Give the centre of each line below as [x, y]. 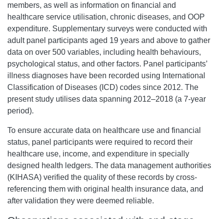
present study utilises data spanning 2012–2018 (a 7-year [107, 99]
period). [21, 110]
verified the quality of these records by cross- [120, 177]
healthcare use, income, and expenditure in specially [98, 153]
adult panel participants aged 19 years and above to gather [109, 40]
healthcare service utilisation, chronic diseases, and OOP [106, 17]
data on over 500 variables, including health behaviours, [104, 52]
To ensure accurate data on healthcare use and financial [104, 130]
